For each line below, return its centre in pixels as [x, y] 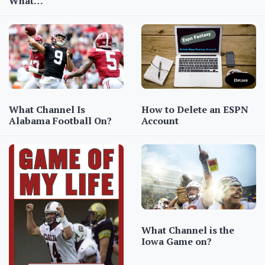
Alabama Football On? [60, 121]
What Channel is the [188, 230]
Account [160, 121]
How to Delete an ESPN [195, 110]
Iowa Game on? [177, 241]
